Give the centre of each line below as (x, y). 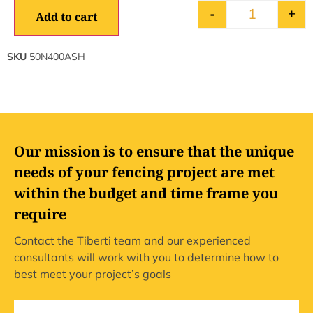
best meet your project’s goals (93, 274)
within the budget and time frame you (146, 194)
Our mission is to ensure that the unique (154, 152)
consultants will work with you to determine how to (146, 257)
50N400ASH (57, 57)
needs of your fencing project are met (144, 173)
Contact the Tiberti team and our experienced (132, 241)
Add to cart (66, 17)
